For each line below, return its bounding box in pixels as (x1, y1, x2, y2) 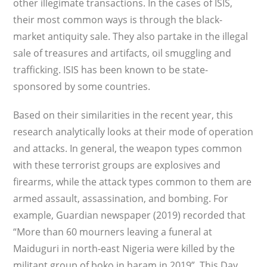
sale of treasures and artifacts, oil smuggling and (13, 46, 232, 60)
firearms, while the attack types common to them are (13, 175, 252, 188)
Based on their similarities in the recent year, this (13, 108, 234, 122)
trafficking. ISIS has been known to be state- (13, 63, 209, 76)
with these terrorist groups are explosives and (13, 159, 221, 172)
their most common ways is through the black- (13, 13, 223, 26)
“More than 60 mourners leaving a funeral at (13, 225, 213, 238)
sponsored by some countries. (13, 80, 151, 93)
